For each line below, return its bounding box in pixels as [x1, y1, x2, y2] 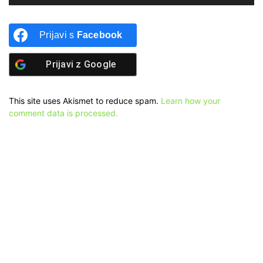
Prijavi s [39, 29, 77, 40]
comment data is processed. [9, 107, 118, 118]
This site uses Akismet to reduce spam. [9, 95, 161, 106]
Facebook [76, 29, 123, 40]
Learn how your [161, 95, 220, 106]
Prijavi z [46, 58, 84, 70]
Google [83, 58, 116, 70]
